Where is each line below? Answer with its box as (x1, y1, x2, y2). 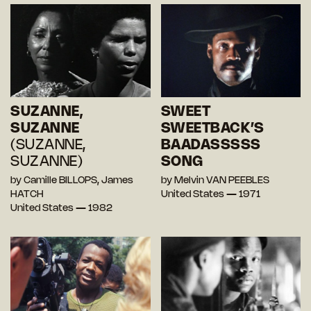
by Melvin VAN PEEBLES (160, 176, 269, 186)
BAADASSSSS (160, 139, 261, 153)
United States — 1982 (10, 204, 112, 214)
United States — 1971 (160, 190, 260, 200)
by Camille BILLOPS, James (10, 176, 133, 186)
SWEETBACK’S (160, 122, 264, 136)
